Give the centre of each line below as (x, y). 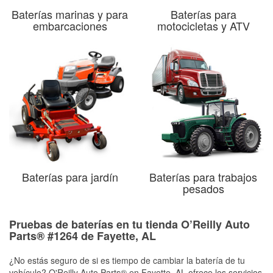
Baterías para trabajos (203, 176)
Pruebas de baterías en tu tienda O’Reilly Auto (129, 224)
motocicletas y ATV (203, 25)
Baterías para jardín (70, 176)
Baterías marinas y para (70, 14)
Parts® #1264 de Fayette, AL (83, 236)
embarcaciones (70, 25)
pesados (203, 188)
